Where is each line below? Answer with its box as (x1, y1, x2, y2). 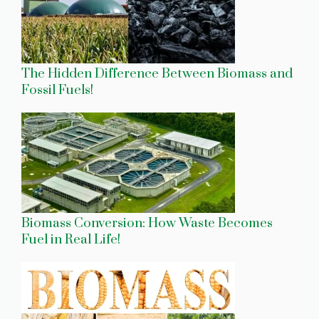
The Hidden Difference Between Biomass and (21, 65, 293, 82)
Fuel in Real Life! (21, 231, 120, 248)
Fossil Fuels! (21, 81, 93, 98)
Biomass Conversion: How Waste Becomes (21, 214, 273, 231)
